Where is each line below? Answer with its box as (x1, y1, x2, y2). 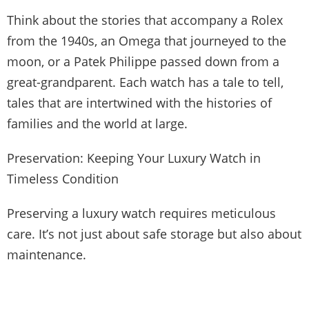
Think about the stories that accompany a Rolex (7, 11, 283, 28)
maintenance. (7, 246, 86, 263)
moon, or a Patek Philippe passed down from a (7, 52, 279, 70)
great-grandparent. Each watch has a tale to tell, (7, 73, 283, 90)
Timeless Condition (7, 170, 119, 187)
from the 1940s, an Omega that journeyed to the (7, 32, 286, 49)
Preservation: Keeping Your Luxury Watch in (7, 149, 261, 166)
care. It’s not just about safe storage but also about (7, 225, 301, 242)
